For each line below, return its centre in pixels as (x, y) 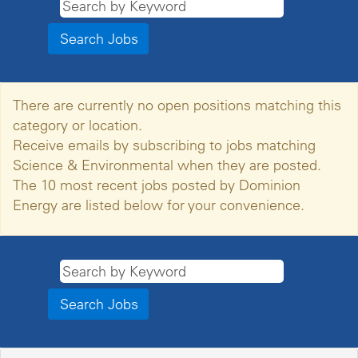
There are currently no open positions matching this (177, 105)
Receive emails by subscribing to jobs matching (164, 145)
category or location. (78, 125)
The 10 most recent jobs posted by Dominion (157, 185)
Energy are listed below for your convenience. (159, 205)
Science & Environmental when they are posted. (167, 165)
